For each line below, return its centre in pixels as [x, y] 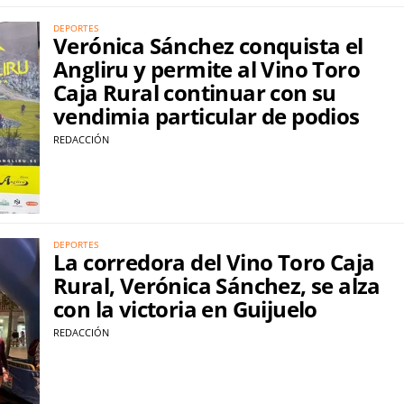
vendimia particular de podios [207, 116]
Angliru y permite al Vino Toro [207, 69]
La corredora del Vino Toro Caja [214, 262]
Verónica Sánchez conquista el [208, 46]
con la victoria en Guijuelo [185, 308]
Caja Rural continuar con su [195, 92]
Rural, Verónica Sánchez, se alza [217, 285]
